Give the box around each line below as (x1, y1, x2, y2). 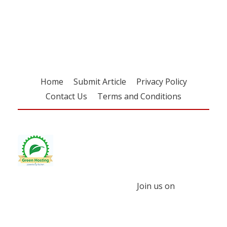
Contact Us (46, 90, 87, 102)
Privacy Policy (136, 75, 187, 87)
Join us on (137, 180, 185, 192)
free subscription (20, 9, 119, 25)
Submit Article (73, 75, 126, 87)
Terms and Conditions (97, 90, 181, 102)
